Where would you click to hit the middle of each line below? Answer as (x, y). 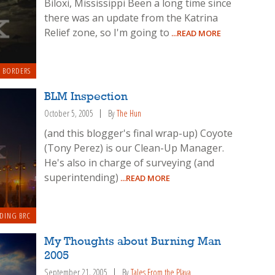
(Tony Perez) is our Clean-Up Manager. (134, 148)
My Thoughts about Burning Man (133, 242)
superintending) (82, 178)
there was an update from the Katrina (131, 17)
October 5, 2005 (69, 114)
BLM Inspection (86, 97)
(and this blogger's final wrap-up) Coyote (139, 134)
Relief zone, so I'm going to (107, 32)
